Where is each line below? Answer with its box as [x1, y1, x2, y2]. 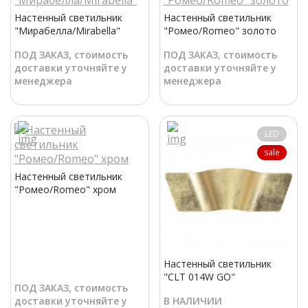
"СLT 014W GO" [163, 269, 235, 283]
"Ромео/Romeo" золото [163, 24, 276, 38]
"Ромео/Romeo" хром [14, 183, 116, 197]
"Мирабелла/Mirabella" [14, 24, 120, 38]
